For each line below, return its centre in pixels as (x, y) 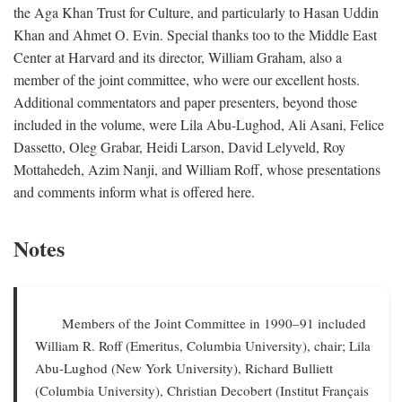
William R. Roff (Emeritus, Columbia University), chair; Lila (203, 345)
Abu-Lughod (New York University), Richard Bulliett (184, 368)
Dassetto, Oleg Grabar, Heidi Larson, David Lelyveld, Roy (179, 147)
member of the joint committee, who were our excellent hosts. (187, 79)
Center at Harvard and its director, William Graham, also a (178, 57)
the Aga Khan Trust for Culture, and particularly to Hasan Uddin (196, 12)
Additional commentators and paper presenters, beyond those (185, 102)
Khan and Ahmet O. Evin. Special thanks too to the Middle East (195, 35)
